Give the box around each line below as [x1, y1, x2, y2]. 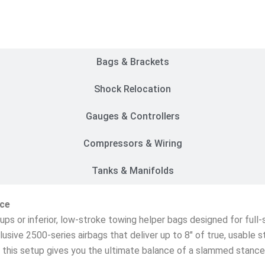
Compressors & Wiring [83, 137, 182, 149]
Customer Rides [98, 28, 167, 40]
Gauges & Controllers [85, 110, 180, 122]
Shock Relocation [94, 83, 171, 95]
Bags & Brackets [96, 56, 169, 67]
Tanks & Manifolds [91, 164, 174, 176]
